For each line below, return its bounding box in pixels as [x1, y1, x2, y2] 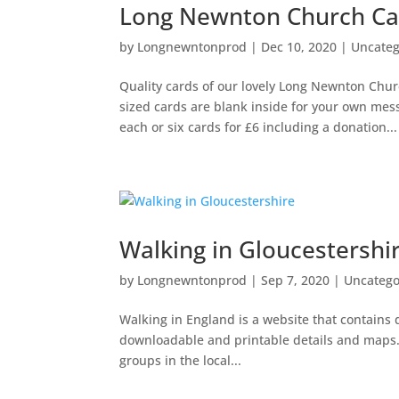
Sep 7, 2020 [261, 272, 330, 289]
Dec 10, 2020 [261, 38, 338, 55]
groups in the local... [119, 352, 242, 369]
